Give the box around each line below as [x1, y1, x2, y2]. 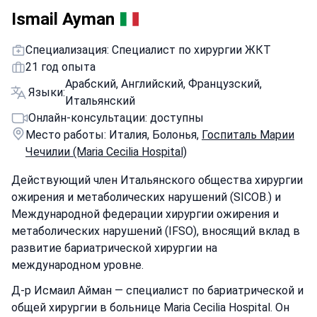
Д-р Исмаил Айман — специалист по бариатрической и [11, 284, 304, 297]
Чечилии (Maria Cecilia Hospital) [25, 145, 187, 158]
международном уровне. [11, 258, 144, 272]
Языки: [28, 86, 65, 99]
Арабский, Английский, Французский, [65, 77, 262, 91]
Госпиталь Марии [202, 128, 294, 142]
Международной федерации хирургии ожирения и [11, 207, 279, 221]
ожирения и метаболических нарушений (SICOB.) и [11, 190, 281, 204]
